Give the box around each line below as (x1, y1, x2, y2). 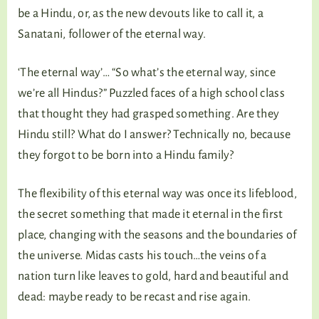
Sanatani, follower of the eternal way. (18, 28, 206, 41)
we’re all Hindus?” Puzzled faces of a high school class (18, 87, 285, 100)
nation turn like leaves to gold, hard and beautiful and (18, 270, 288, 283)
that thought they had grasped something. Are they (18, 108, 280, 120)
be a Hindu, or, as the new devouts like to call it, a (18, 7, 264, 20)
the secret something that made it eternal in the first (18, 208, 283, 221)
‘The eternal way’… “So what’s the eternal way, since (18, 66, 276, 79)
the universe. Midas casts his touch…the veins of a (18, 249, 267, 262)
